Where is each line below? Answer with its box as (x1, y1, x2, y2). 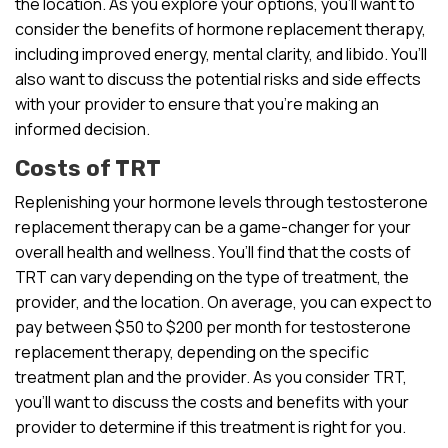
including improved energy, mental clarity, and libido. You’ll (15, 42, 427, 65)
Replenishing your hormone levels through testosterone (15, 190, 428, 213)
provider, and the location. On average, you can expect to (15, 290, 432, 313)
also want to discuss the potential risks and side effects (15, 67, 421, 90)
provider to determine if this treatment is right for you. (15, 415, 406, 438)
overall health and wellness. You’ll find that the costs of (15, 240, 411, 263)
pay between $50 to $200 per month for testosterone (15, 315, 411, 338)
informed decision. (15, 117, 150, 140)
